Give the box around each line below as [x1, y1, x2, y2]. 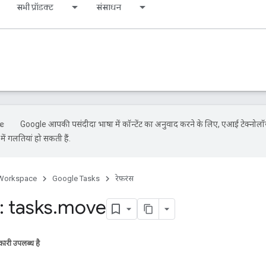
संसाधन [96, 2, 121, 12]
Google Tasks [52, 174, 100, 183]
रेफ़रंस [115, 174, 134, 183]
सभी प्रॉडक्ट [17, 2, 53, 12]
